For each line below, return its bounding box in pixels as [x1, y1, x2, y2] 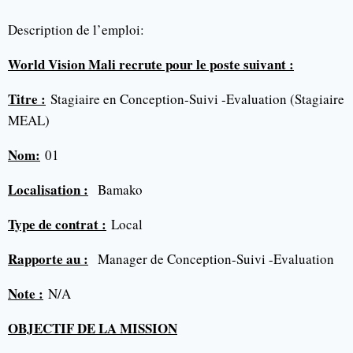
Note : [8, 283, 43, 303]
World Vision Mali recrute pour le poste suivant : [8, 54, 294, 74]
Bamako [88, 180, 143, 199]
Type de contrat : [8, 214, 106, 234]
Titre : [8, 88, 46, 109]
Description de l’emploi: [8, 20, 144, 39]
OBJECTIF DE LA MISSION [8, 318, 177, 338]
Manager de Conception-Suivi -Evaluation [88, 249, 334, 268]
